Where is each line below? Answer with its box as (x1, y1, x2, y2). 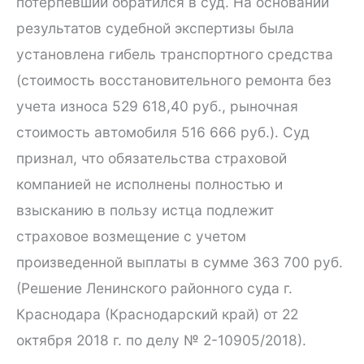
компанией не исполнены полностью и (16, 175, 283, 193)
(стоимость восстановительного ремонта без (16, 71, 331, 89)
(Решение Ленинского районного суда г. (16, 279, 292, 297)
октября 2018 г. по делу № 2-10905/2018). (16, 331, 306, 349)
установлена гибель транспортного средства (16, 45, 333, 63)
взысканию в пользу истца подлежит (16, 201, 274, 219)
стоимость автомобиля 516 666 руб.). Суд (16, 123, 310, 141)
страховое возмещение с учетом (16, 227, 246, 245)
